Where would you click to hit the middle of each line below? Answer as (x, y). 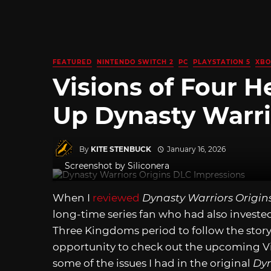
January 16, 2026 (196, 149)
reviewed (116, 198)
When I (73, 198)
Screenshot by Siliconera (117, 166)
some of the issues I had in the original (153, 263)
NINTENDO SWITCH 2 (135, 62)
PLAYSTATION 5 (222, 62)
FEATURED (72, 62)
